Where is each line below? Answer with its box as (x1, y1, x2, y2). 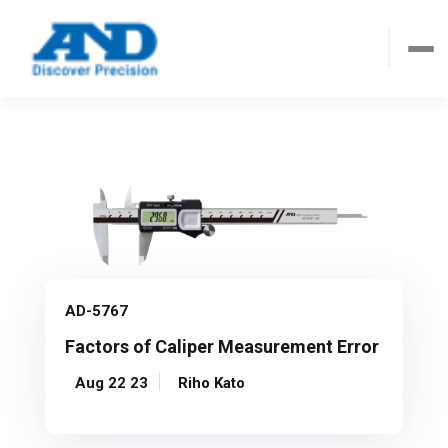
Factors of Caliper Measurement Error (65, 335, 380, 357)
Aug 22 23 (75, 373, 149, 392)
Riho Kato (178, 373, 246, 392)
